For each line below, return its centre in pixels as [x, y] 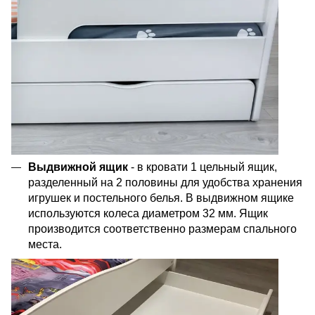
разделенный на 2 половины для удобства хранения [165, 183]
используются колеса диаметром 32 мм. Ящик [148, 214]
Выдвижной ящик [79, 167]
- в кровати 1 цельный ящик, [204, 167]
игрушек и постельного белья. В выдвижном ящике [161, 198]
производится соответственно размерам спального [162, 229]
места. [45, 245]
